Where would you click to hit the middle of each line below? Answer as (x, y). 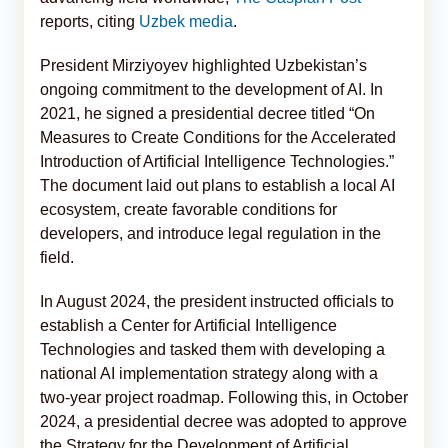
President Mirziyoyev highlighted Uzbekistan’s (203, 65)
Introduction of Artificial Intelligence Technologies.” (217, 161)
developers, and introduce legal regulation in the (210, 233)
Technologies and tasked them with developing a (212, 349)
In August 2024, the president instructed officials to (217, 301)
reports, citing (89, 21)
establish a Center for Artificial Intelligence (188, 325)
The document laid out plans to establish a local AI (217, 185)
